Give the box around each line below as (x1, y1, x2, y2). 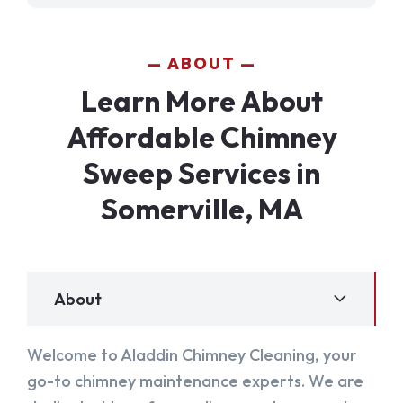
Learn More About (80, 83, 323, 120)
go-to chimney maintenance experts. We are (27, 371, 363, 392)
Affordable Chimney (66, 119, 337, 156)
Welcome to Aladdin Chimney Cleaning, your (27, 345, 357, 366)
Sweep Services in (83, 155, 320, 192)
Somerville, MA (100, 191, 303, 228)
